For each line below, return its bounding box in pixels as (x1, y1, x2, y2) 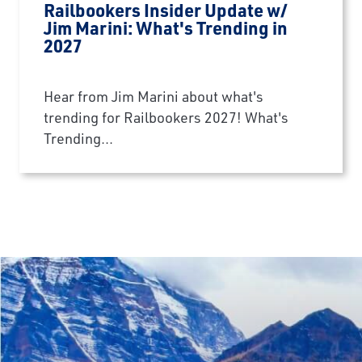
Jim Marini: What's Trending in (44, 16, 288, 40)
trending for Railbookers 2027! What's (44, 107, 288, 127)
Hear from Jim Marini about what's (44, 86, 263, 106)
